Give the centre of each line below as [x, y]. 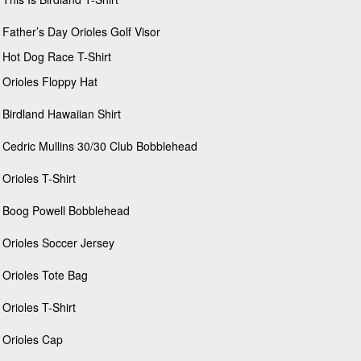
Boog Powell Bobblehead [66, 211]
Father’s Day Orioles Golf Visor [81, 32]
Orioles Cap [33, 340]
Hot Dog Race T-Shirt [57, 57]
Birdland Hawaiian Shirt [62, 114]
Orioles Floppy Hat [50, 82]
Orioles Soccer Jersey [58, 243]
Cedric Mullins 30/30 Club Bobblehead [100, 146]
